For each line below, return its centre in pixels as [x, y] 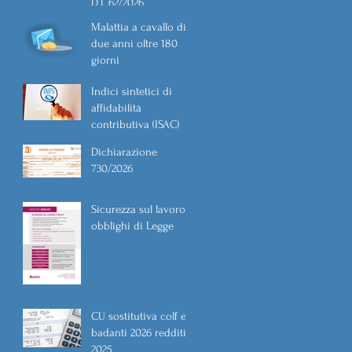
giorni [105, 60]
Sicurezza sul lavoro [138, 209]
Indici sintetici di [132, 92]
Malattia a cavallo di [139, 27]
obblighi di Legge [132, 226]
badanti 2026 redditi [139, 333]
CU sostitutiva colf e [139, 316]
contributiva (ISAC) [135, 125]
